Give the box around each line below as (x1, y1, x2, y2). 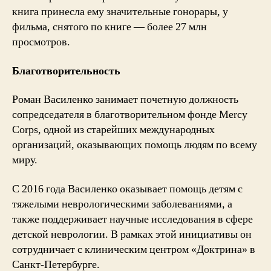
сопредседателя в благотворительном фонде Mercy (12, 108, 247, 122)
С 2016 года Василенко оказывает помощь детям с (12, 181, 243, 196)
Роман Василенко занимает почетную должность (12, 93, 238, 106)
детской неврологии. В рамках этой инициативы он (12, 227, 252, 241)
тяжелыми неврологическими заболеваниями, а (12, 197, 232, 211)
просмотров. (12, 35, 70, 49)
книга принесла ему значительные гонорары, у (12, 5, 228, 19)
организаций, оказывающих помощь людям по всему (12, 138, 257, 152)
